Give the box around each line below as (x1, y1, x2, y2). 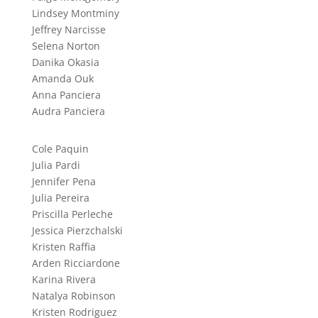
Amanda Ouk (31, 71, 94, 85)
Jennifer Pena (31, 174, 96, 188)
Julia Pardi (31, 158, 80, 172)
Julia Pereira (31, 190, 89, 204)
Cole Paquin (31, 141, 89, 155)
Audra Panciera (31, 104, 105, 118)
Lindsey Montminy (31, 6, 119, 20)
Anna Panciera (31, 87, 101, 102)
